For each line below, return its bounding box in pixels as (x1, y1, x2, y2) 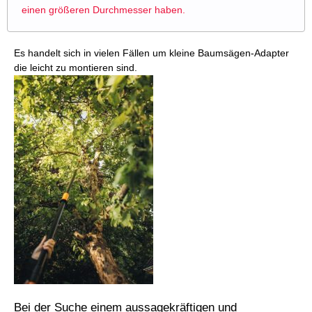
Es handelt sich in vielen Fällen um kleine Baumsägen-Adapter (14, 47, 289, 59)
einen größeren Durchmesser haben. (22, 4, 185, 16)
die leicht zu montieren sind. (14, 62, 137, 74)
